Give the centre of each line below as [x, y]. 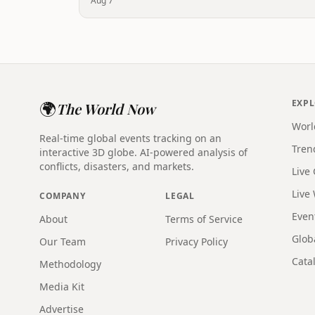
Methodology [70, 264]
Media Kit [62, 287]
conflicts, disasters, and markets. [117, 166]
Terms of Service [204, 219]
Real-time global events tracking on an [130, 138]
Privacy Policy [197, 242]
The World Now [106, 109]
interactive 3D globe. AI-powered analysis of [143, 152]
